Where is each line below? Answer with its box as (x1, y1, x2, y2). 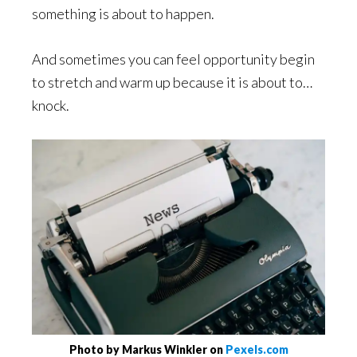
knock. (32, 96, 69, 114)
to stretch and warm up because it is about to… (32, 73, 312, 91)
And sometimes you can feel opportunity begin (32, 50, 315, 68)
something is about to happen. (32, 5, 214, 22)
